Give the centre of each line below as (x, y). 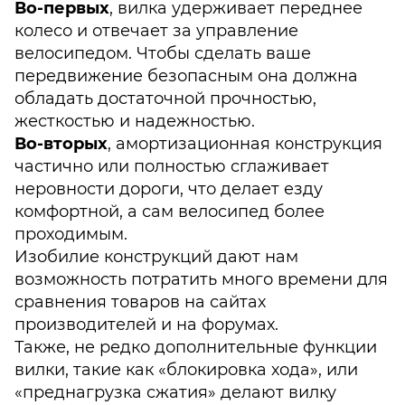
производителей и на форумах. (146, 325)
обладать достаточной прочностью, (165, 99)
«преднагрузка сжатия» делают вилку (175, 392)
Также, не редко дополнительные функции (196, 347)
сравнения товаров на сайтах (140, 302)
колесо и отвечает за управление (156, 31)
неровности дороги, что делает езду (169, 189)
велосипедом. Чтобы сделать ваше (163, 53)
